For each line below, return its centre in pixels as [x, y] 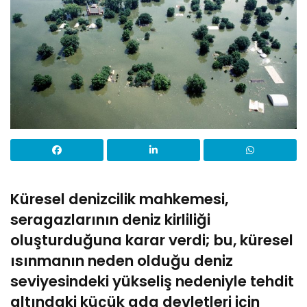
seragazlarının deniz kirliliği [110, 220]
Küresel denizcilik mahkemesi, [119, 199]
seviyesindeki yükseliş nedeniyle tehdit [152, 282]
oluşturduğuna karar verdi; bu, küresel [152, 241]
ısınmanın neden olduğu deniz [122, 261]
